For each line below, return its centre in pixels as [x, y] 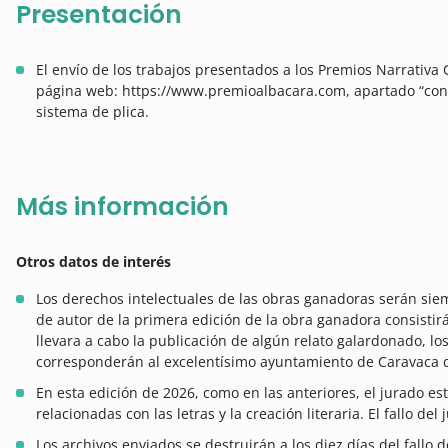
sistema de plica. [92, 111]
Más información [122, 206]
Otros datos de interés [93, 261]
